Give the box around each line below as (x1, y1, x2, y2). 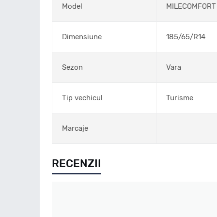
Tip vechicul (62, 93, 103, 102)
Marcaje (62, 124, 88, 133)
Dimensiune (62, 32, 102, 41)
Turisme (166, 93, 193, 102)
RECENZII (52, 157, 101, 170)
